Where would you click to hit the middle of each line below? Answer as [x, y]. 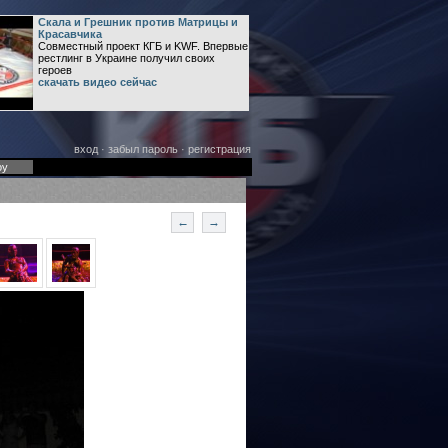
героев [54, 70]
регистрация [219, 149]
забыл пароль [142, 149]
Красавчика [69, 34]
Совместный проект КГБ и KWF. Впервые [142, 46]
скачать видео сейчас [97, 82]
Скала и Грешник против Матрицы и [137, 22]
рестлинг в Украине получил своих [126, 58]
